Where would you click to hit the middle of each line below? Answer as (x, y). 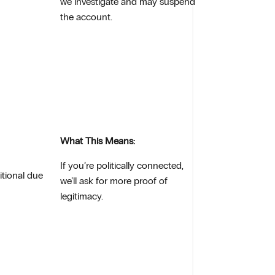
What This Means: (98, 141)
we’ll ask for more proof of (114, 180)
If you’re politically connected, (122, 165)
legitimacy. (82, 196)
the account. (87, 17)
